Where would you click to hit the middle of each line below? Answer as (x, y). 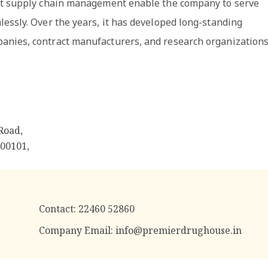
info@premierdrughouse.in (179, 230)
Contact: (57, 209)
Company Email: (77, 230)
